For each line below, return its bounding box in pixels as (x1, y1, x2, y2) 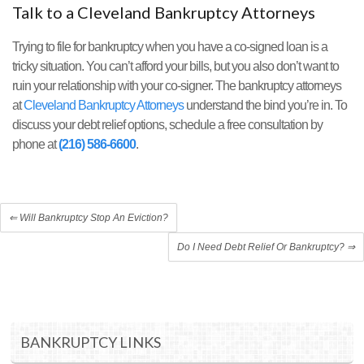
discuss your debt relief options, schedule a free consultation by (12, 118, 323, 132)
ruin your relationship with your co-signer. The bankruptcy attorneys (12, 79, 341, 93)
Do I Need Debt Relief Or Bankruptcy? (177, 241, 347, 253)
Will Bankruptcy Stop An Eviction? (17, 212, 168, 224)
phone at (12, 137, 58, 152)
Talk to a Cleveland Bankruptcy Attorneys (12, 2, 315, 23)
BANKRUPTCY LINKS (20, 332, 162, 351)
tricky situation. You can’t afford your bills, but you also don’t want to (12, 59, 339, 74)
